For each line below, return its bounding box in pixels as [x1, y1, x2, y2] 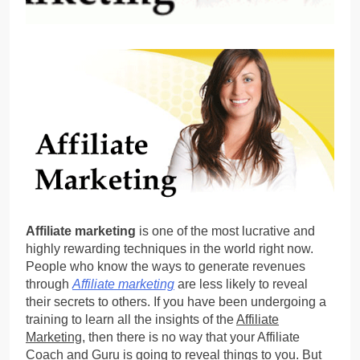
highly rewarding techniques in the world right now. [26, 241, 313, 256]
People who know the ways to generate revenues [26, 259, 305, 273]
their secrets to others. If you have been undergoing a [26, 294, 326, 309]
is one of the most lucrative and [136, 223, 315, 238]
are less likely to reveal [174, 276, 308, 291]
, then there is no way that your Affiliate [82, 329, 300, 344]
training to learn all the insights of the [26, 312, 236, 326]
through [26, 276, 72, 291]
